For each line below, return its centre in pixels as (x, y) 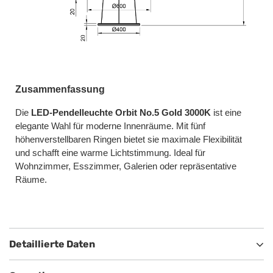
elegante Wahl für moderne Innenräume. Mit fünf (110, 126)
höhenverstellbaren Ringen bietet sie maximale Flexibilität (129, 139)
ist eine (226, 112)
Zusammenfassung (60, 89)
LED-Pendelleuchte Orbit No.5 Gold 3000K (121, 112)
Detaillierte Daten (52, 244)
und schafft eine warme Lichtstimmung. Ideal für (110, 153)
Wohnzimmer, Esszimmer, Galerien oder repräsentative (126, 166)
